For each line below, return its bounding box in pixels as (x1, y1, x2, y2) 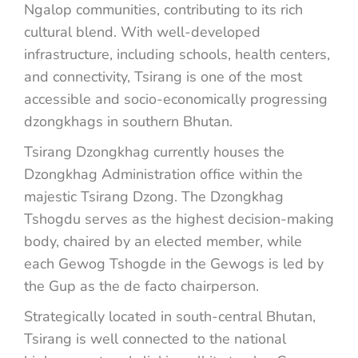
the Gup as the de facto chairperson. (24, 276, 259, 296)
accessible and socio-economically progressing (24, 89, 328, 109)
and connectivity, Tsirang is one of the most (24, 66, 302, 86)
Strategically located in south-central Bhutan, (24, 306, 316, 326)
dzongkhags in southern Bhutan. (24, 111, 233, 131)
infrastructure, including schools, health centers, (24, 44, 330, 64)
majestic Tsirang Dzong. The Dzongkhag (24, 186, 284, 206)
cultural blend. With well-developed (24, 22, 261, 42)
